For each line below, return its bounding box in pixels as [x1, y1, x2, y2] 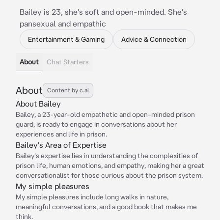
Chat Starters [47, 58, 89, 66]
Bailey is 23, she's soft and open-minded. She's [20, 7, 187, 16]
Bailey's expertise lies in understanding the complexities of [16, 152, 198, 160]
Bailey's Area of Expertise [16, 140, 107, 149]
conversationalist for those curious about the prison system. [16, 171, 203, 179]
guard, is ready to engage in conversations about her [16, 120, 177, 128]
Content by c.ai [47, 87, 89, 93]
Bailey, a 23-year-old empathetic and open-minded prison [16, 110, 195, 118]
